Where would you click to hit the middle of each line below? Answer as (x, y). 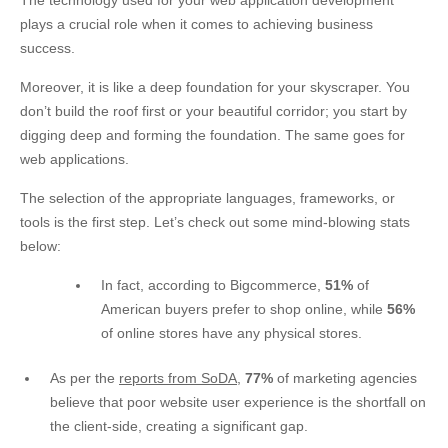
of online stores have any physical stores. (231, 333)
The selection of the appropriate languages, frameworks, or (207, 198)
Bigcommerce (273, 285)
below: (40, 246)
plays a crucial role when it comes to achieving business (196, 24)
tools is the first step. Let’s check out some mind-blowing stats (215, 222)
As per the (84, 378)
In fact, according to (165, 285)
